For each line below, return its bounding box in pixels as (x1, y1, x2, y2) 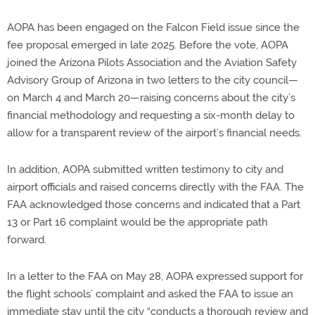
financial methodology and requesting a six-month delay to (7, 108, 295, 122)
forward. (7, 233, 46, 246)
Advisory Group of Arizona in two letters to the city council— (7, 73, 298, 86)
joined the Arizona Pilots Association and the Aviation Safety (7, 56, 297, 69)
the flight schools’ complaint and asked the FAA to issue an (7, 287, 293, 300)
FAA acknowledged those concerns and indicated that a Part (7, 198, 300, 211)
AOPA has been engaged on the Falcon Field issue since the (7, 20, 300, 34)
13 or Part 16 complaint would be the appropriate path (7, 215, 268, 229)
